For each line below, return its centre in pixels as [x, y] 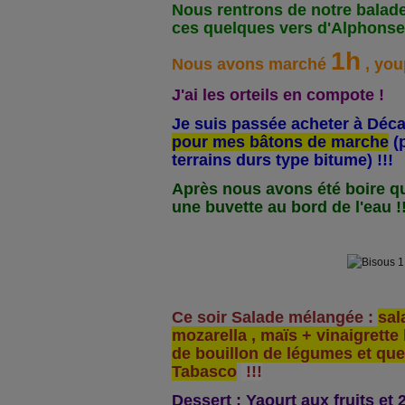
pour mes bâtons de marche [280, 142]
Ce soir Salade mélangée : [275, 317]
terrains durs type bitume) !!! [283, 160]
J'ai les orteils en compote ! [278, 95]
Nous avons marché [251, 64]
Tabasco [204, 372]
